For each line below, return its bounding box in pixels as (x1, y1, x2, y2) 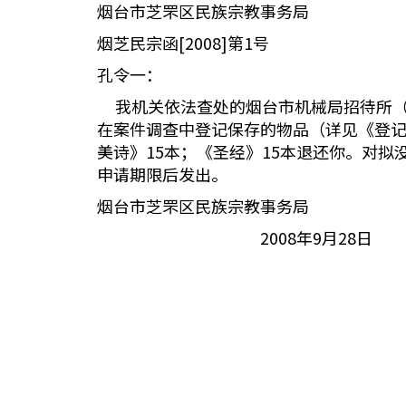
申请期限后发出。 (97, 162, 227, 186)
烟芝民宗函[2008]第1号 (97, 31, 269, 54)
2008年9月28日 (97, 226, 372, 249)
